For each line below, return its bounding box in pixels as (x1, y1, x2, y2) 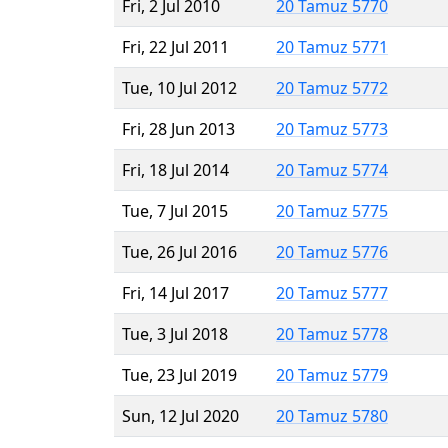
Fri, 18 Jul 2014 (122, 158, 229, 181)
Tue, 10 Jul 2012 (122, 76, 237, 99)
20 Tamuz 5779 (276, 363, 388, 386)
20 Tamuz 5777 (276, 281, 388, 304)
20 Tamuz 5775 (276, 199, 388, 222)
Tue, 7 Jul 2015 (122, 199, 228, 222)
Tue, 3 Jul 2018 (122, 322, 228, 345)
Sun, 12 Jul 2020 (122, 404, 239, 427)
